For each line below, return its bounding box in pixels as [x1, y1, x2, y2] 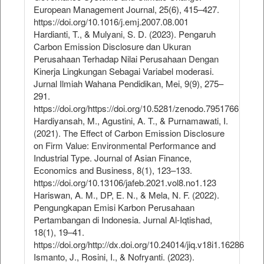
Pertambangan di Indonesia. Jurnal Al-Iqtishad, [34, 213, 212, 226]
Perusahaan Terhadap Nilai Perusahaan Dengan [34, 52, 219, 65]
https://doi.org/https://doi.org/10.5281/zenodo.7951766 [34, 102, 239, 115]
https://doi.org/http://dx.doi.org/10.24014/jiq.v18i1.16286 [34, 238, 244, 251]
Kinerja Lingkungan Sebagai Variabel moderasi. [34, 65, 214, 78]
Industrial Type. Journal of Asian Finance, [34, 151, 192, 164]
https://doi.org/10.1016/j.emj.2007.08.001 [34, 15, 189, 28]
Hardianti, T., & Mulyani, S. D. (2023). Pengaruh [34, 28, 216, 41]
